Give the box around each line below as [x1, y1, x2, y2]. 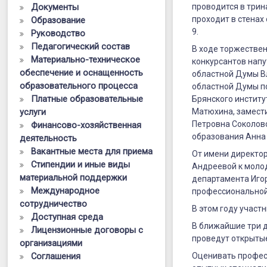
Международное [31, 185, 100, 196]
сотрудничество [20, 198, 88, 209]
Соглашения [31, 251, 81, 262]
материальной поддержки [20, 172, 128, 183]
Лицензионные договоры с [31, 225, 144, 235]
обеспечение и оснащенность [20, 67, 144, 78]
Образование [31, 15, 86, 26]
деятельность [20, 133, 77, 144]
